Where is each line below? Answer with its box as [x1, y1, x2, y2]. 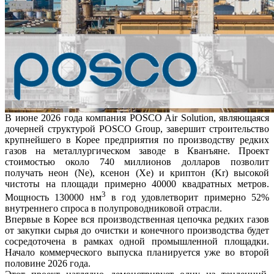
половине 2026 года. [5, 258, 91, 269]
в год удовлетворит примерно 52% [105, 192, 270, 203]
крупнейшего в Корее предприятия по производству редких [5, 134, 269, 145]
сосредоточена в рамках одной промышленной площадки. [5, 236, 269, 247]
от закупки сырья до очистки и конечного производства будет [5, 225, 269, 236]
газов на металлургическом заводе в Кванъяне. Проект [5, 145, 269, 156]
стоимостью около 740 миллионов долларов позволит [5, 156, 269, 167]
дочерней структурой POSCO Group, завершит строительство [5, 123, 269, 134]
